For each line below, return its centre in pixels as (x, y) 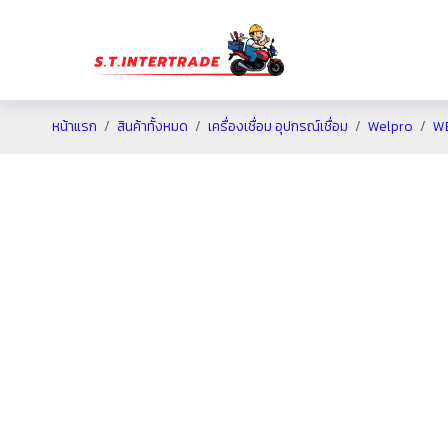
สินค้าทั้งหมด (152, 126)
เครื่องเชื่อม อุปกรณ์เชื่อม (278, 126)
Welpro (390, 126)
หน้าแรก (74, 126)
